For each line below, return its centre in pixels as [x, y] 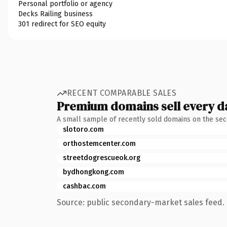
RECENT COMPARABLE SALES [122, 93]
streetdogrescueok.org [102, 158]
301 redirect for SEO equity [62, 24]
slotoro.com [83, 129]
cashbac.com [84, 186]
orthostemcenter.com [99, 143]
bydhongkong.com [93, 172]
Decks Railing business [55, 14]
